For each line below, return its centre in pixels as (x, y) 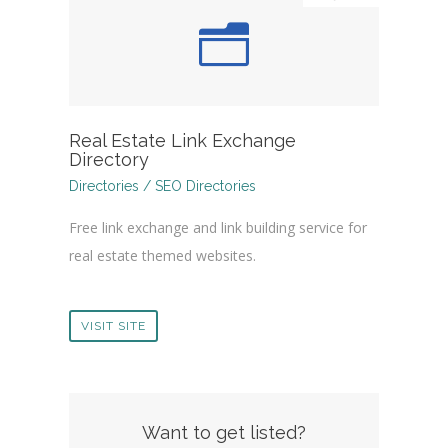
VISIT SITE (113, 326)
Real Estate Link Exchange (182, 141)
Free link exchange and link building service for (218, 228)
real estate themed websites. (162, 256)
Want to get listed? (224, 433)
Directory (109, 160)
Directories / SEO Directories (162, 186)
